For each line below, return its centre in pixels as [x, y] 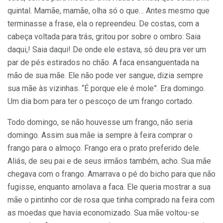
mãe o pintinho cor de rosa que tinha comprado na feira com [111, 200]
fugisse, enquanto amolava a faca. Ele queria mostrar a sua [109, 187]
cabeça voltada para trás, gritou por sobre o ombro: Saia [104, 37]
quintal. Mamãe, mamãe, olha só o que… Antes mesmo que [109, 11]
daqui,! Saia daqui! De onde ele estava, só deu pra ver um [107, 50]
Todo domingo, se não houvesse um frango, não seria [100, 122]
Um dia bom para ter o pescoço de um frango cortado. [101, 102]
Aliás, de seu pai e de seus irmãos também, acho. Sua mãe [109, 161]
